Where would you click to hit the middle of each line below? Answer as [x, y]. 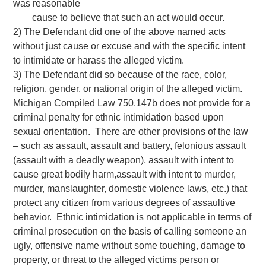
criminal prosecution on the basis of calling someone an [130, 231]
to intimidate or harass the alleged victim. [99, 60]
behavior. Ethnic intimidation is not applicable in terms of [132, 217]
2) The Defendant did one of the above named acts [120, 31]
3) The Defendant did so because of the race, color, [120, 74]
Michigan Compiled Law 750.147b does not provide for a [132, 103]
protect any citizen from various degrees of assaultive [124, 202]
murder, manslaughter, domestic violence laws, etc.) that [130, 188]
